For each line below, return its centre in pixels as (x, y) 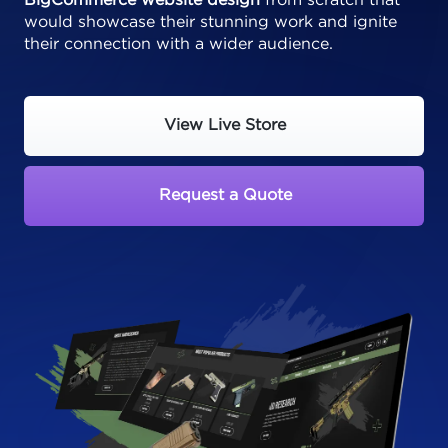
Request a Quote (225, 195)
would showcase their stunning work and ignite (210, 22)
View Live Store (225, 125)
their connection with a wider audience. (178, 44)
